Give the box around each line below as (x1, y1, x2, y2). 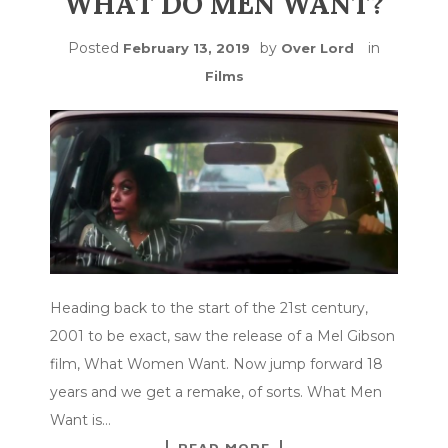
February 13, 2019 (123, 39, 250, 56)
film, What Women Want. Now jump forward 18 (50, 355, 383, 374)
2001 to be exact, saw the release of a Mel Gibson (50, 327, 395, 346)
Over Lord (281, 39, 354, 56)
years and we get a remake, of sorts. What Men (50, 383, 382, 402)
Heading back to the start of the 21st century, (50, 299, 368, 318)
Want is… (50, 411, 111, 430)
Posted (68, 38, 123, 57)
